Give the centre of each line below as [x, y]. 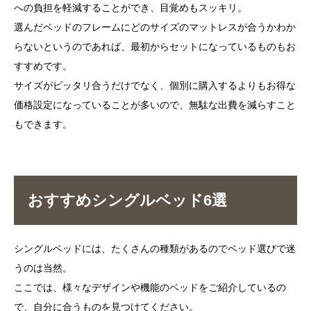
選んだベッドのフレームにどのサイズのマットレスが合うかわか [155, 27]
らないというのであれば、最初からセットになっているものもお [155, 47]
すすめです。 [43, 66]
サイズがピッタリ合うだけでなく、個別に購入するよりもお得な [155, 86]
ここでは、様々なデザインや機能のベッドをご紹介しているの [150, 288]
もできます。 [43, 125]
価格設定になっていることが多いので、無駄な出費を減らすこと [155, 105]
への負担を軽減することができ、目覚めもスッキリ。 [131, 8]
